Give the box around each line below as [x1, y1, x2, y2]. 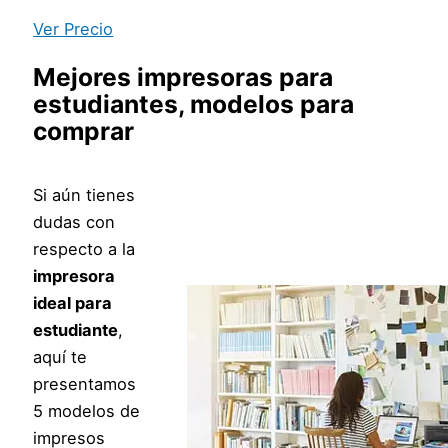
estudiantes [33, 88, 179, 119]
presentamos [33, 373, 137, 394]
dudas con [33, 211, 116, 232]
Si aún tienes [33, 184, 136, 205]
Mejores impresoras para [33, 61, 334, 92]
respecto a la [33, 238, 136, 259]
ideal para [33, 292, 113, 313]
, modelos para [178, 88, 355, 119]
